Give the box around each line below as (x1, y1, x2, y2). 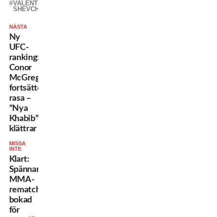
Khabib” (9, 114, 39, 123)
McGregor (9, 74, 48, 82)
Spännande (9, 165, 50, 174)
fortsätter (9, 84, 46, 93)
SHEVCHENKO (13, 5, 57, 13)
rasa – (9, 94, 31, 103)
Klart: (9, 155, 30, 164)
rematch (9, 186, 41, 194)
